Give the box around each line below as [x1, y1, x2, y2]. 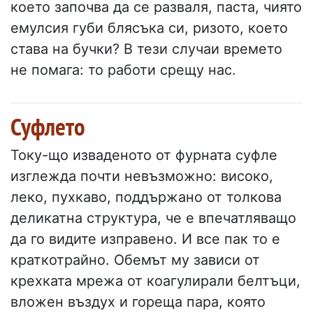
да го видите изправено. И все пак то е [10, 231, 280, 248]
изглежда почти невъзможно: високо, [10, 168, 273, 185]
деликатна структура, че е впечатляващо [10, 210, 296, 227]
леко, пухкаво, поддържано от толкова [10, 189, 282, 206]
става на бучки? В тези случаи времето [10, 41, 282, 58]
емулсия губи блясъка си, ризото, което [10, 20, 288, 37]
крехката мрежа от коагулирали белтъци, [10, 272, 300, 290]
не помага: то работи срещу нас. [10, 61, 236, 79]
